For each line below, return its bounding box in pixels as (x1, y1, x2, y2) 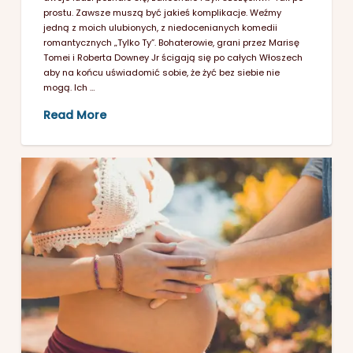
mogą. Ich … (43, 81, 96, 95)
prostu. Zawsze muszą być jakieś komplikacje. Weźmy (43, 6, 282, 20)
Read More (43, 107, 107, 124)
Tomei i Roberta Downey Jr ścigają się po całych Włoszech (43, 51, 303, 65)
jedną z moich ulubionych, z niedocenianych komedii (43, 21, 278, 35)
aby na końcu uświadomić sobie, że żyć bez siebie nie (43, 66, 281, 80)
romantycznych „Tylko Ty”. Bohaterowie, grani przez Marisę (43, 36, 300, 50)
